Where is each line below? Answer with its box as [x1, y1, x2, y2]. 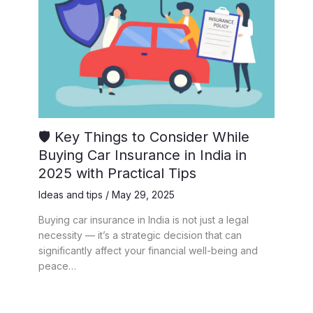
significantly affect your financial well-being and [38, 245, 258, 257]
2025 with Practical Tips [38, 165, 196, 182]
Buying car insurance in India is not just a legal [38, 214, 249, 226]
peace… [38, 260, 76, 272]
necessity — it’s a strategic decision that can [38, 229, 242, 242]
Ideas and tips [38, 189, 103, 201]
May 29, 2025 [112, 189, 175, 201]
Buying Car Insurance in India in [38, 147, 247, 164]
